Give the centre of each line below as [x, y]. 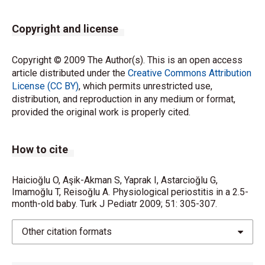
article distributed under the [70, 73]
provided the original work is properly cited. [101, 112]
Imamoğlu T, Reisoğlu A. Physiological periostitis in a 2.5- [130, 192]
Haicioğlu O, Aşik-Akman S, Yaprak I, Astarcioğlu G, [115, 180]
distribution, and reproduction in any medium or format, [124, 99]
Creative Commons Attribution [190, 73]
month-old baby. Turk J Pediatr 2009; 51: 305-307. [114, 204]
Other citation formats [67, 232]
